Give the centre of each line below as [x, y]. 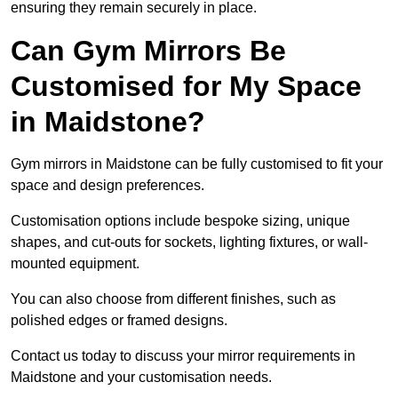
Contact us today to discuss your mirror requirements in [183, 356]
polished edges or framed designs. [121, 321]
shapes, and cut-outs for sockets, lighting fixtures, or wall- [189, 243]
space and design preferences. [109, 186]
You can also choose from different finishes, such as [173, 299]
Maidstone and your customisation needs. [141, 378]
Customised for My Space [186, 87]
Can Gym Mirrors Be [148, 51]
